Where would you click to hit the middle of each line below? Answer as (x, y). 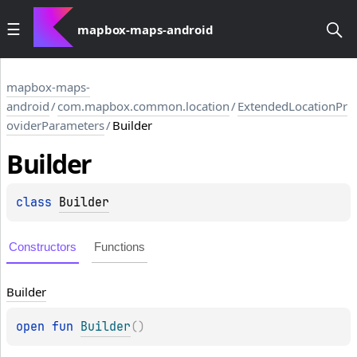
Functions (120, 247)
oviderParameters (55, 125)
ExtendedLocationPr (292, 106)
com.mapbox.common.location (143, 106)
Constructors (43, 247)
